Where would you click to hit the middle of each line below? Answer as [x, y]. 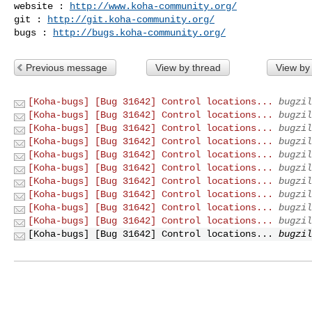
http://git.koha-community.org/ [131, 19]
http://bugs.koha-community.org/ [139, 32]
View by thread [188, 67]
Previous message [67, 67]
